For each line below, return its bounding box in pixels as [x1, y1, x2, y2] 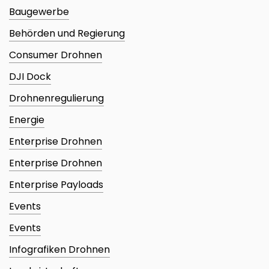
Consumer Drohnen [9, 48, 102, 62]
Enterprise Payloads [9, 178, 103, 192]
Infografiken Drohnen [9, 243, 110, 257]
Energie [9, 113, 44, 127]
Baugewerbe [9, 5, 69, 19]
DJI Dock [9, 70, 51, 84]
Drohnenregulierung [9, 91, 104, 106]
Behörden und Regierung [9, 26, 125, 41]
